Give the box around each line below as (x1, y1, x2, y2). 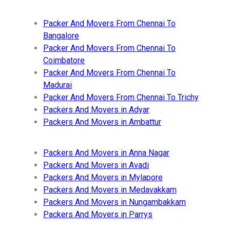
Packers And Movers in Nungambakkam (43, 197, 186, 207)
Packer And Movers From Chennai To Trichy (43, 92, 199, 102)
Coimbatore (43, 55, 85, 65)
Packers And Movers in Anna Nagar (43, 147, 169, 158)
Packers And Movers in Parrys (43, 209, 152, 219)
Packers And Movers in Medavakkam (43, 184, 177, 195)
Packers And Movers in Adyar (43, 104, 149, 114)
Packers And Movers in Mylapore (43, 172, 163, 182)
